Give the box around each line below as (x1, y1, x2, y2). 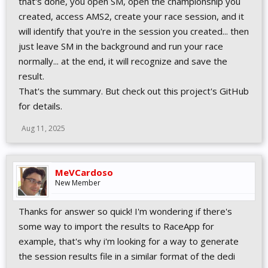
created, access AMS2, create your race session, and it (19, 10, 244, 22)
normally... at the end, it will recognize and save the (19, 55, 227, 67)
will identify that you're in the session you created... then (19, 25, 249, 37)
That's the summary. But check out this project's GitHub (19, 85, 249, 97)
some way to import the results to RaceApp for (19, 220, 214, 232)
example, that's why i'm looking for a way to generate (19, 235, 239, 247)
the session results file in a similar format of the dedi (19, 250, 235, 262)
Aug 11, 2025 (22, 123, 65, 133)
